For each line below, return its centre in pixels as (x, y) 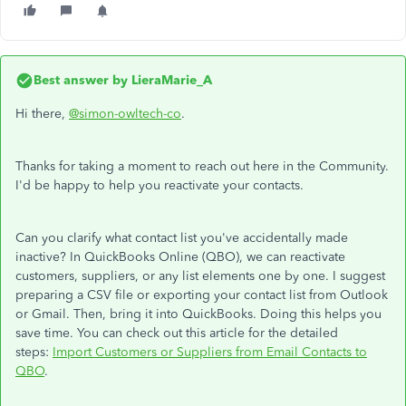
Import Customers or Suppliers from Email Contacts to (210, 352)
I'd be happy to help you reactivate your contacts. (159, 185)
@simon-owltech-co (125, 114)
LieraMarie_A (170, 80)
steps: (34, 352)
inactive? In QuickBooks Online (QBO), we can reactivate (180, 257)
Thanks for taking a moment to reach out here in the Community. (202, 166)
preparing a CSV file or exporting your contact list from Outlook (202, 295)
